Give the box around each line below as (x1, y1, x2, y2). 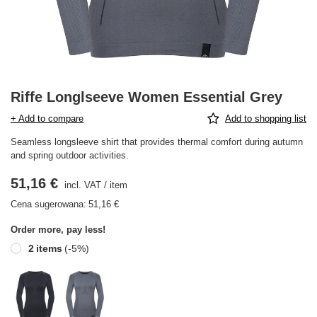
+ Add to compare (11, 113, 83, 124)
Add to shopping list (225, 113, 306, 124)
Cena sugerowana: (11, 199, 86, 209)
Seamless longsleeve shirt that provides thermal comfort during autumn (11, 137, 303, 147)
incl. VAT (62, 180, 101, 190)
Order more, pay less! (11, 224, 105, 235)
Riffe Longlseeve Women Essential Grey (11, 89, 282, 105)
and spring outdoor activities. (11, 150, 129, 161)
